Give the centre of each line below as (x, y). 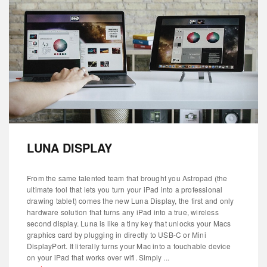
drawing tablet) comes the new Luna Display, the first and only (131, 200)
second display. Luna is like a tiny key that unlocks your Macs (129, 223)
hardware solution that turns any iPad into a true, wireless (123, 212)
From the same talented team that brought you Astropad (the (127, 178)
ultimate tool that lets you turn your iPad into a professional (125, 189)
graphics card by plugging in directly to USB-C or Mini (117, 234)
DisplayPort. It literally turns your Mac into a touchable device (129, 246)
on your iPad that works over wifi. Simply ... (98, 257)
